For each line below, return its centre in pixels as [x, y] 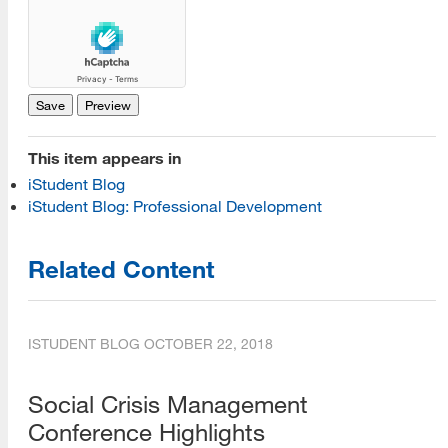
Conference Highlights [146, 431]
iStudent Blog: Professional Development [175, 205]
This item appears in [104, 157]
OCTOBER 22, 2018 [208, 343]
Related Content [121, 268]
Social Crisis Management [168, 403]
